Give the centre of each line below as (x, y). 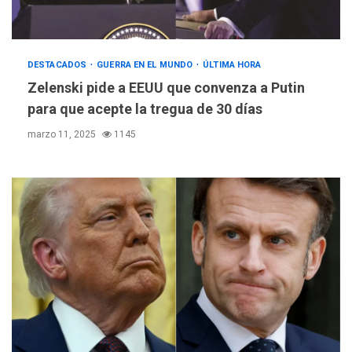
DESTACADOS (59, 65)
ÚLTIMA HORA (232, 65)
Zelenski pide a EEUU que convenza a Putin (166, 88)
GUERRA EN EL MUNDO (146, 65)
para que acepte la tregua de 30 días (145, 109)
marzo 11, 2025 (63, 135)
